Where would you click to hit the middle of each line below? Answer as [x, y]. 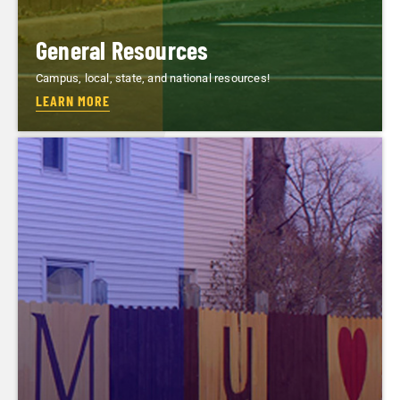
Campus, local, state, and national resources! [153, 78]
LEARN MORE [73, 100]
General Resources [122, 50]
